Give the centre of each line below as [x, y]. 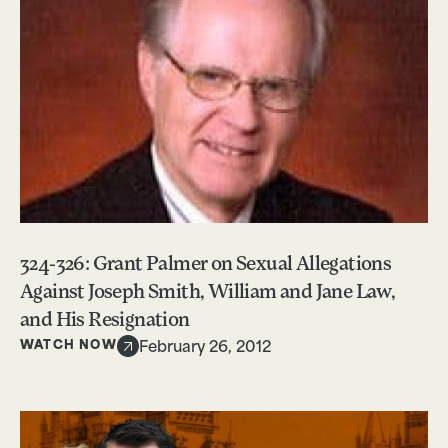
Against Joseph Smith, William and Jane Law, [208, 292]
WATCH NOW [68, 345]
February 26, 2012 [204, 348]
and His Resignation [105, 320]
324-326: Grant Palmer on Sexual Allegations [206, 264]
